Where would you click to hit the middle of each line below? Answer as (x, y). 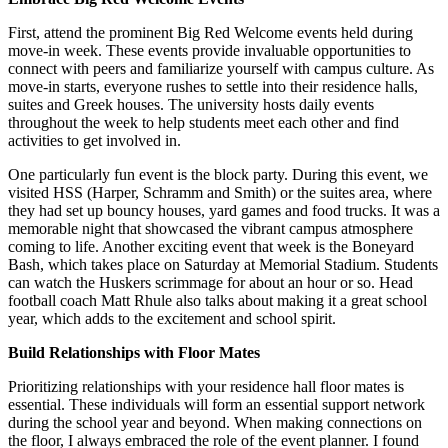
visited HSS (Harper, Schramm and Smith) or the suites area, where (220, 193)
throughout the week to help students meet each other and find (203, 123)
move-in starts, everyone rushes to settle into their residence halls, (213, 87)
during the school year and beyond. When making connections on (215, 423)
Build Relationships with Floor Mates (134, 353)
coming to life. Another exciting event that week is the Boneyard (211, 247)
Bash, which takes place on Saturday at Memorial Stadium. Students (223, 265)
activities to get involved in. (94, 141)
